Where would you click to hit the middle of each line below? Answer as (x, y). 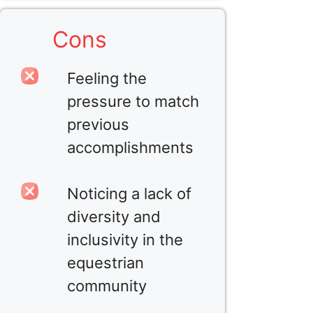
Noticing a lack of (129, 193)
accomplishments (130, 147)
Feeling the (107, 78)
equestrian (105, 262)
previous (98, 124)
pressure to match (133, 101)
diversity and (114, 216)
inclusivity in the (125, 239)
